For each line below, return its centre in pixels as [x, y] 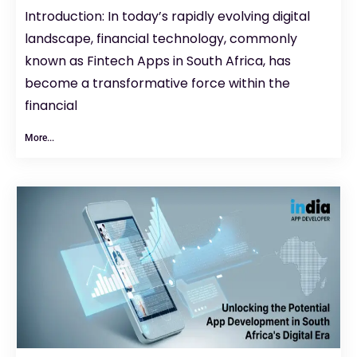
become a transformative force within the [157, 84]
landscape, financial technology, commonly [161, 39]
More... [39, 138]
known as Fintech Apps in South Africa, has [158, 61]
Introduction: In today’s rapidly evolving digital [167, 17]
